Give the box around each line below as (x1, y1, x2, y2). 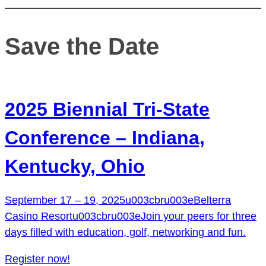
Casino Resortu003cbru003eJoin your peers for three (5, 210, 256, 223)
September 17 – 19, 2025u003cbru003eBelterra (5, 194, 231, 207)
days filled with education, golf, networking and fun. (5, 226, 246, 239)
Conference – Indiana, (5, 127, 205, 149)
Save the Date (5, 33, 159, 60)
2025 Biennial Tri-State (5, 99, 210, 121)
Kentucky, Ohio (5, 156, 145, 178)
